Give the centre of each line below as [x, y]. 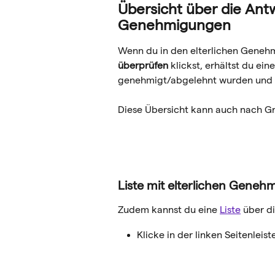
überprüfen [143, 65]
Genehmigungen [174, 25]
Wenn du [138, 50]
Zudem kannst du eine [169, 210]
